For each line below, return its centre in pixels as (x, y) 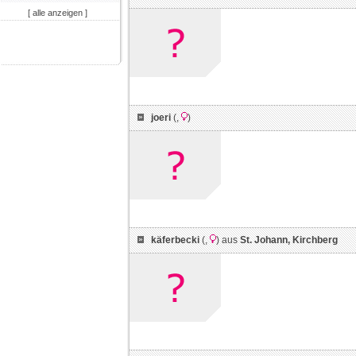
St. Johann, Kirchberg (289, 240)
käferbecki (175, 240)
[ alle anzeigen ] (58, 13)
